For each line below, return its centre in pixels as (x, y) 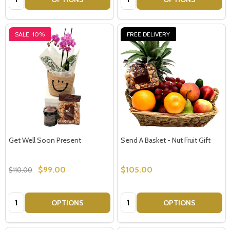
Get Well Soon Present (45, 140)
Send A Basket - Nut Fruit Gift (166, 140)
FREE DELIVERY (148, 34)
